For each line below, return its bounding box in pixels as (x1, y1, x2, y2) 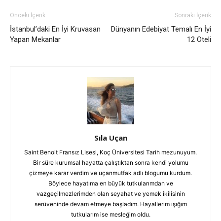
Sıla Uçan (94, 133, 127, 143)
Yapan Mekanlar (10, 35, 61, 44)
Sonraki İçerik (175, 12, 211, 19)
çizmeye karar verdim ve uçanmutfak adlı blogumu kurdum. (29, 169, 192, 177)
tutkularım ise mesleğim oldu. (71, 211, 150, 218)
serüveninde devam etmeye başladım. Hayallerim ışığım (34, 200, 187, 208)
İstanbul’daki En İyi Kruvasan (10, 25, 101, 34)
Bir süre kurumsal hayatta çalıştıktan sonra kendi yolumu (33, 159, 188, 166)
